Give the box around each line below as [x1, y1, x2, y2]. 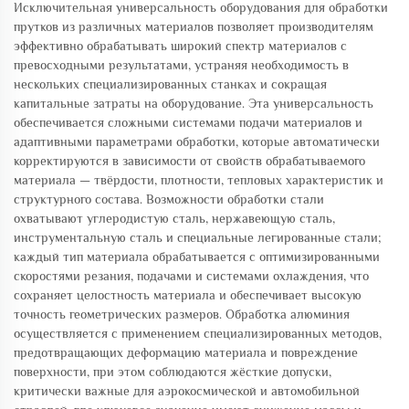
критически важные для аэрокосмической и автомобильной [14, 383, 360, 398]
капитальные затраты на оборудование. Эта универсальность [14, 96, 373, 110]
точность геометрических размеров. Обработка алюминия [14, 307, 350, 321]
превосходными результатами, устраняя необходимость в [14, 58, 349, 72]
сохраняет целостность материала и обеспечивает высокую [14, 288, 362, 302]
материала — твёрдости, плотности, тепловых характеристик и [14, 173, 383, 187]
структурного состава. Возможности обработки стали [14, 192, 324, 206]
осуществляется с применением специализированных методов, [14, 326, 382, 341]
